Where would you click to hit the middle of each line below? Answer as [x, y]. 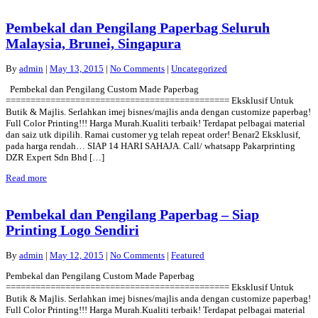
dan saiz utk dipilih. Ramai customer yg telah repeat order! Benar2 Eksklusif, [153, 135]
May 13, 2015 [77, 69]
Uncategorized [199, 69]
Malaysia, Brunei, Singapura [93, 44]
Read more [26, 178]
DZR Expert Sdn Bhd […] [55, 158]
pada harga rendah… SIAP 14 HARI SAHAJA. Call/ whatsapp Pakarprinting [150, 146]
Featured [188, 255]
